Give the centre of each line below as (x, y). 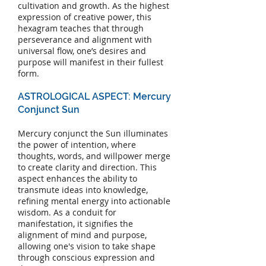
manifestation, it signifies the (75, 224)
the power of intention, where (77, 145)
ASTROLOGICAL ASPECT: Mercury (94, 97)
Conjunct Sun (49, 110)
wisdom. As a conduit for (67, 213)
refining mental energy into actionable (94, 201)
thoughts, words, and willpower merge (94, 156)
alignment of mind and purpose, (82, 235)
